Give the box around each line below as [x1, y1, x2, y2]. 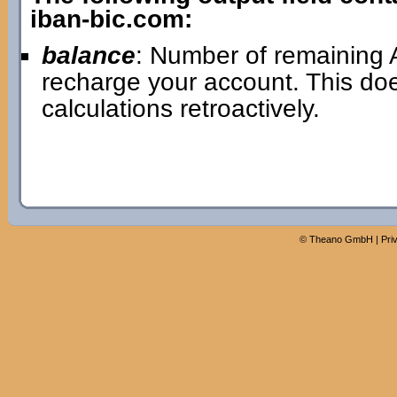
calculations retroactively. [41, 95, 320, 122]
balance [41, 42, 136, 69]
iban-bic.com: [29, 5, 192, 33]
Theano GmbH [308, 234, 373, 245]
